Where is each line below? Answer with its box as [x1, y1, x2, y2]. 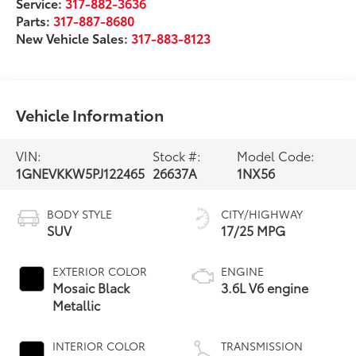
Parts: [16, 10, 54, 29]
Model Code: [236, 145, 315, 164]
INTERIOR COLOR [52, 337, 146, 354]
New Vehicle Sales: [16, 28, 132, 47]
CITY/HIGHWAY [221, 205, 303, 222]
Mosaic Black [52, 277, 130, 296]
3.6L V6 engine [221, 277, 308, 296]
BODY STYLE [47, 205, 113, 222]
